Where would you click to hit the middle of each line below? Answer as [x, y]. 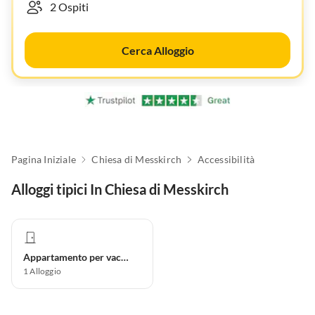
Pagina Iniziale [44, 160]
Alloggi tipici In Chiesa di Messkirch [120, 189]
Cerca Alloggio [157, 50]
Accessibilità [226, 160]
